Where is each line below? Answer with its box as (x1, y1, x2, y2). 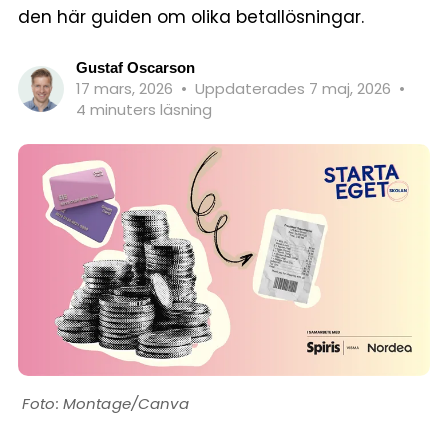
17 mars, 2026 (76, 78, 177, 99)
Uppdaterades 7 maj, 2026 (195, 78, 395, 99)
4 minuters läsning (76, 99, 212, 120)
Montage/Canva (62, 392, 189, 414)
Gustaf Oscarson (76, 59, 195, 76)
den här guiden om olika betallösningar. (18, 5, 364, 29)
